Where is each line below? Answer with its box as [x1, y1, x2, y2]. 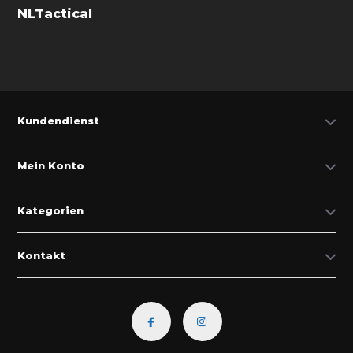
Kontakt [17, 249, 66, 262]
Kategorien [17, 204, 84, 217]
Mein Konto [17, 159, 85, 172]
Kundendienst [17, 114, 100, 127]
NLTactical [17, 6, 93, 21]
